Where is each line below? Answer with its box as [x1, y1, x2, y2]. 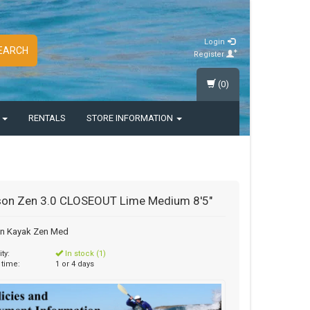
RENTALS [28, 113, 66, 123]
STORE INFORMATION [86, 113, 175, 123]
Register [194, 50, 226, 59]
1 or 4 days [55, 259, 95, 268]
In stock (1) [63, 249, 107, 258]
